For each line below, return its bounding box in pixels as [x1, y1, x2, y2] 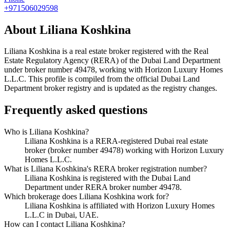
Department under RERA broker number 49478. [25, 183, 182, 192]
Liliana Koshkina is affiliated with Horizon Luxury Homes [25, 201, 215, 210]
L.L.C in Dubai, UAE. [25, 210, 99, 220]
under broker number [4, 65, 74, 74]
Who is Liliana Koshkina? [4, 127, 89, 137]
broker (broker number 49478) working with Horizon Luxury [25, 146, 224, 155]
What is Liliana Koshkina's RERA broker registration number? [4, 164, 207, 174]
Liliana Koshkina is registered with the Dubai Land [25, 174, 190, 183]
